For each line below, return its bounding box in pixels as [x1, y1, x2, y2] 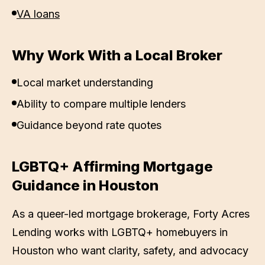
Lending [12, 226, 51, 238]
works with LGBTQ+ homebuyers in [54, 226, 228, 238]
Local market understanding [17, 76, 153, 89]
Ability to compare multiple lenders [17, 98, 186, 110]
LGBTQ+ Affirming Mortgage [12, 158, 213, 175]
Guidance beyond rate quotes [17, 119, 161, 131]
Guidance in [12, 177, 99, 194]
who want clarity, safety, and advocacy [54, 244, 248, 257]
